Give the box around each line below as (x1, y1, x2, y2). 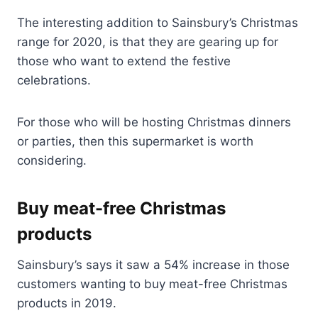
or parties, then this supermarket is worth (17, 134, 253, 149)
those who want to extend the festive (17, 54, 231, 69)
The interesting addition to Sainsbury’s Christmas (17, 16, 298, 31)
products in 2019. (17, 296, 116, 311)
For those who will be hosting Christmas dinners (17, 115, 291, 130)
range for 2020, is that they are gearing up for (17, 35, 278, 50)
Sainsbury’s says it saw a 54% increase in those (17, 258, 290, 273)
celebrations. (17, 73, 91, 88)
